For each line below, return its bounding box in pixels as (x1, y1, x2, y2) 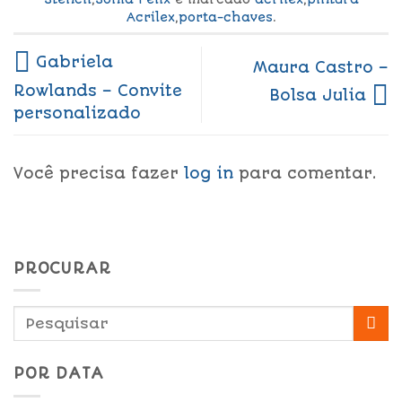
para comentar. (233, 163, 377, 182)
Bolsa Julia (269, 85, 371, 104)
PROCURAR (13, 258, 111, 277)
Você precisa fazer (13, 163, 184, 182)
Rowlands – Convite (13, 81, 182, 100)
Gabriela (31, 52, 113, 71)
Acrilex (126, 9, 175, 24)
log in (184, 163, 233, 182)
